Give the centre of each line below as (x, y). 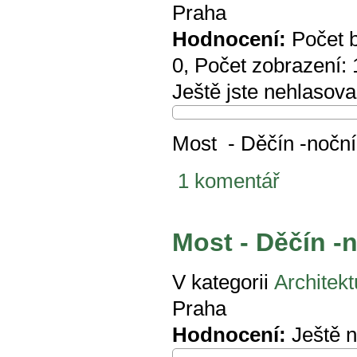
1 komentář (229, 181)
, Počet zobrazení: (268, 66)
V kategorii (220, 282)
